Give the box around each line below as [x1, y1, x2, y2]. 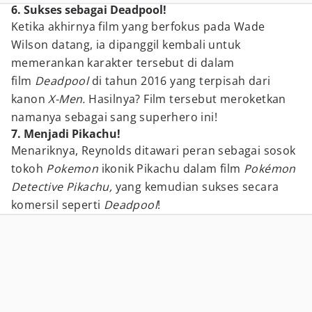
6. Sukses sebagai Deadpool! [11, 2, 166, 17]
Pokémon [244, 161, 296, 176]
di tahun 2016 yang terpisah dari [91, 73, 271, 88]
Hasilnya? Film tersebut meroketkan [88, 91, 286, 107]
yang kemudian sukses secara [115, 179, 279, 194]
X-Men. [48, 91, 89, 107]
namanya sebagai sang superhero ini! [11, 109, 217, 125]
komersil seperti [11, 197, 104, 212]
